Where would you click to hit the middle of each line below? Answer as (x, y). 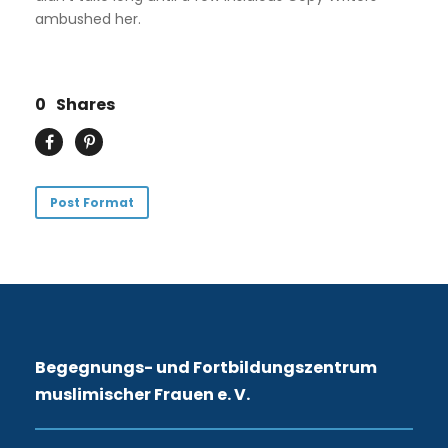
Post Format (92, 202)
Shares (85, 104)
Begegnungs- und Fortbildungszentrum (206, 367)
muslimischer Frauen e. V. (142, 394)
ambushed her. (88, 18)
